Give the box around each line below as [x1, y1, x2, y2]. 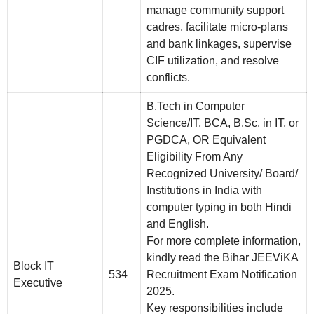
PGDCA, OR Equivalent [146, 134, 266, 146]
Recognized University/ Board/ [146, 168, 298, 180]
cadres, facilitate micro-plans [146, 21, 288, 34]
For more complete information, [146, 235, 301, 247]
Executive [13, 277, 62, 289]
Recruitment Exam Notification [146, 268, 297, 281]
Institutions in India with [146, 184, 262, 197]
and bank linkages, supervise [146, 38, 292, 50]
